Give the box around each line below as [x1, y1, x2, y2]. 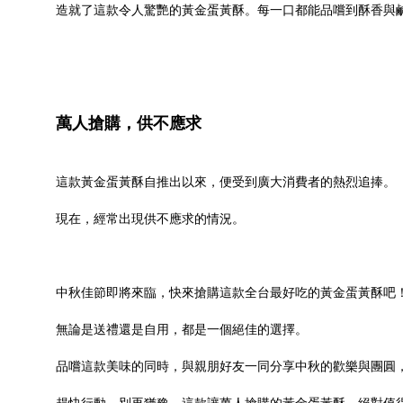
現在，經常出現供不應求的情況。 [56, 210, 245, 227]
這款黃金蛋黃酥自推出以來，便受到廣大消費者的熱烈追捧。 [56, 174, 396, 190]
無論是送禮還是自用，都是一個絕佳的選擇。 [56, 321, 308, 337]
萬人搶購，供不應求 [56, 113, 201, 133]
